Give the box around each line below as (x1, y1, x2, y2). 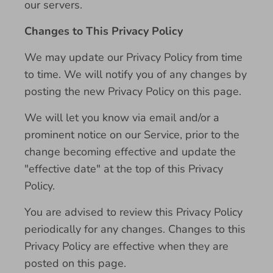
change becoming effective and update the (24, 144, 236, 159)
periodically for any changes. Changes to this (24, 222, 246, 236)
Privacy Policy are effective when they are (24, 239, 229, 253)
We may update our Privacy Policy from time (24, 50, 243, 65)
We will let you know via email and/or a (24, 110, 219, 125)
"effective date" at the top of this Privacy (24, 161, 223, 176)
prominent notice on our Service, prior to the (24, 127, 239, 142)
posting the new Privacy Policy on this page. (24, 84, 241, 99)
